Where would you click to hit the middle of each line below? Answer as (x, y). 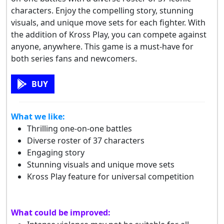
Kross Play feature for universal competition (110, 176)
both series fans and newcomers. (74, 58)
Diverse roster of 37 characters (86, 140)
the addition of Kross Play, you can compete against (109, 34)
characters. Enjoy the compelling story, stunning (102, 10)
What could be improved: (61, 212)
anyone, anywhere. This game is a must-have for (102, 46)
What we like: (38, 116)
